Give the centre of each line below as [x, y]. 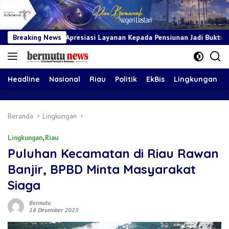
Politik [126, 79]
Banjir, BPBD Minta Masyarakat [102, 169]
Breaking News [37, 37]
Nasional [65, 79]
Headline [24, 79]
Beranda [20, 116]
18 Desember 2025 [54, 210]
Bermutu [40, 202]
